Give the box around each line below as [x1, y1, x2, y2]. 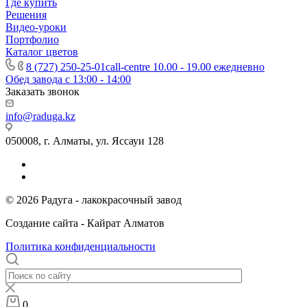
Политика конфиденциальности [5, 241, 156, 253]
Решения [5, 9, 47, 21]
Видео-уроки [5, 21, 66, 34]
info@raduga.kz [5, 110, 75, 123]
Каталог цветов [5, 46, 78, 58]
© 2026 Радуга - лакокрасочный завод [5, 194, 182, 206]
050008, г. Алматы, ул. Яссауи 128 [5, 135, 164, 147]
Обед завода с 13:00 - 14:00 [5, 73, 131, 86]
